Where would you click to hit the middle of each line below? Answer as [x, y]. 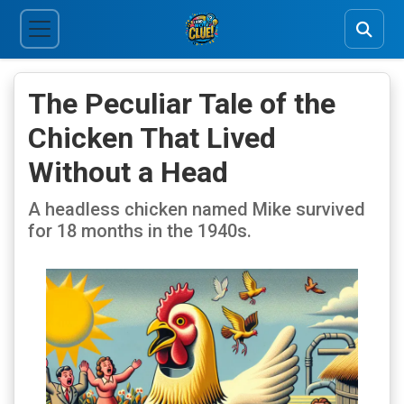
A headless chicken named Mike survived [197, 209]
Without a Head [128, 172]
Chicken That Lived [152, 138]
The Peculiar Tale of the [182, 103]
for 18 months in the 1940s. [140, 230]
